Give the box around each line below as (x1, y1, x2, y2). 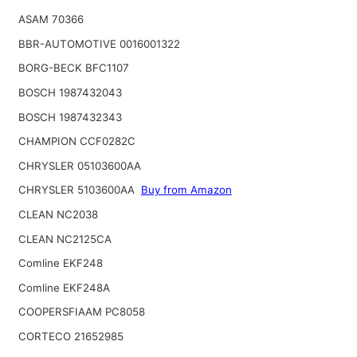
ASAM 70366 (18, 13, 84, 26)
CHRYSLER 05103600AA (18, 159, 141, 172)
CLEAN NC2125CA (18, 232, 112, 245)
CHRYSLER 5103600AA (18, 183, 138, 197)
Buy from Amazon (140, 183, 232, 197)
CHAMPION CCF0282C (18, 135, 135, 148)
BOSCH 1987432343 (18, 110, 122, 124)
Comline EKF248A (18, 280, 110, 294)
